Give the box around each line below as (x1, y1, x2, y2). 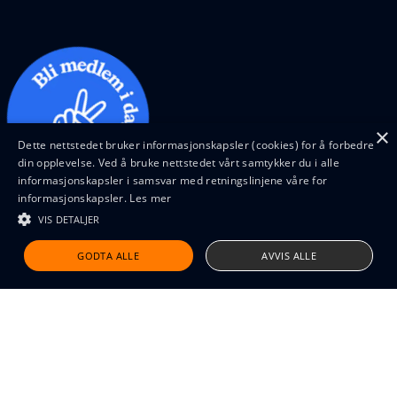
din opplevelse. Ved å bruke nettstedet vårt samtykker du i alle (18, 155, 339, 170)
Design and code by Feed (14, 245, 139, 261)
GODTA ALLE (77, 249, 140, 262)
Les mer (129, 191, 172, 206)
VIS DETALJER (38, 213, 100, 226)
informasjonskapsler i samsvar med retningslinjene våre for (18, 173, 328, 188)
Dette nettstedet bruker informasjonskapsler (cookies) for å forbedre (18, 137, 375, 152)
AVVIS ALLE (261, 249, 317, 262)
